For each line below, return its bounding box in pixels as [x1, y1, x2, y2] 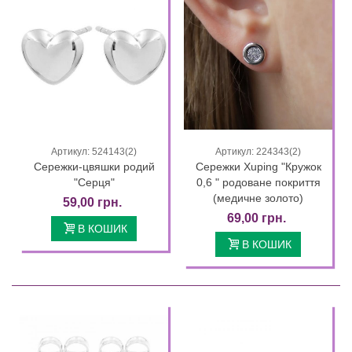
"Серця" [73, 176, 115, 189]
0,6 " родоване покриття [196, 176, 321, 189]
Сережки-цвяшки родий [33, 160, 155, 174]
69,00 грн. [227, 211, 286, 225]
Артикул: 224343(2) [215, 146, 301, 158]
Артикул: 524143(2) [51, 146, 137, 158]
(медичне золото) [213, 192, 303, 205]
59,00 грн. [63, 196, 122, 210]
